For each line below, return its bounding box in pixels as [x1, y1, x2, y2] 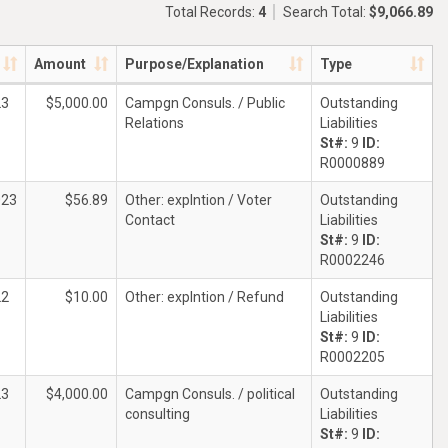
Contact [125, 212, 175, 228]
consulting [125, 406, 190, 422]
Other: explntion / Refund [125, 289, 284, 305]
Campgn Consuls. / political [125, 386, 295, 402]
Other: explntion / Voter [125, 192, 272, 208]
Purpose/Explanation [125, 56, 264, 72]
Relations [125, 115, 184, 131]
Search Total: [283, 4, 369, 20]
